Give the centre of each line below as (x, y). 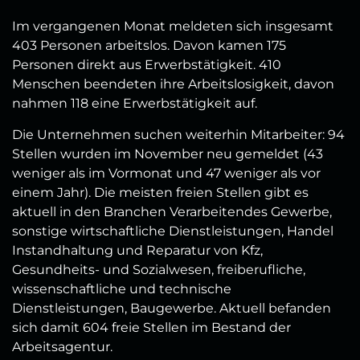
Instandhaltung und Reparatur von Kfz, (137, 251)
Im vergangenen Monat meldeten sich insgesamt (173, 27)
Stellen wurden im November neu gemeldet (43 (168, 154)
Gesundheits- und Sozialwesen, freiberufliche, (159, 270)
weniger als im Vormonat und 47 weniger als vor (166, 174)
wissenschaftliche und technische (122, 289)
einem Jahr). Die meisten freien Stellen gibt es (160, 193)
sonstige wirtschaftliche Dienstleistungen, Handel (173, 231)
